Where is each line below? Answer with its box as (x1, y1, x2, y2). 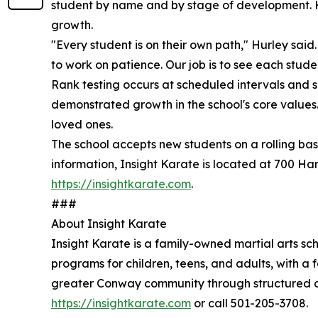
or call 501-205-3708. (191, 296, 308, 310)
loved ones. (51, 117, 113, 131)
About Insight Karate (51, 216, 167, 231)
